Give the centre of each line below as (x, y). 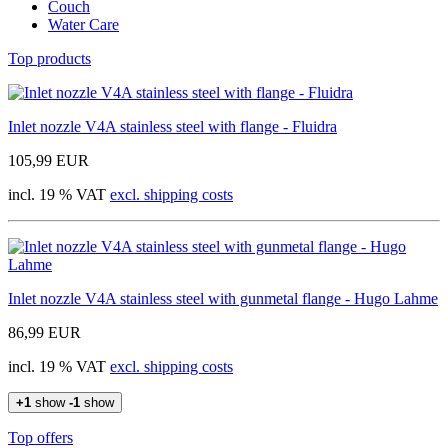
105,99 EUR (48, 160)
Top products (49, 58)
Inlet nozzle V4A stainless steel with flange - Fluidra (172, 126)
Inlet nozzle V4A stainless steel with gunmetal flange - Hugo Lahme (223, 298)
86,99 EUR (44, 332)
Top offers (40, 437)
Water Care (83, 24)
